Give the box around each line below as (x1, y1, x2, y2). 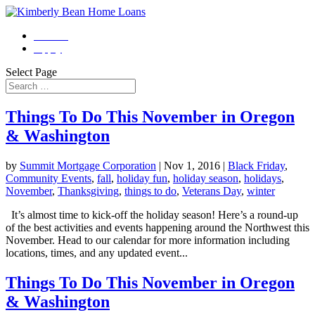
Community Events (6, 172, 91, 184)
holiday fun (117, 172, 167, 184)
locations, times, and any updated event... (6, 246, 188, 259)
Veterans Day (182, 184, 241, 197)
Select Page (6, 66, 57, 78)
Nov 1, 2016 (164, 159, 220, 172)
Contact (34, 30, 68, 41)
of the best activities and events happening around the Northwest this (6, 221, 309, 233)
